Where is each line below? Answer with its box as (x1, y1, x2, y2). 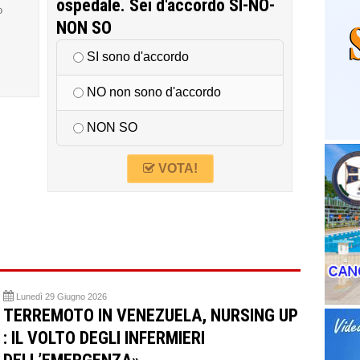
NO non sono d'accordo (84, 85, 221, 100)
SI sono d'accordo (84, 50, 189, 64)
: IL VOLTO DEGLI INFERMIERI (3, 328, 205, 348)
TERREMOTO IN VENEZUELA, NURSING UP (3, 305, 298, 325)
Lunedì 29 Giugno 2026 (16, 292, 107, 301)
